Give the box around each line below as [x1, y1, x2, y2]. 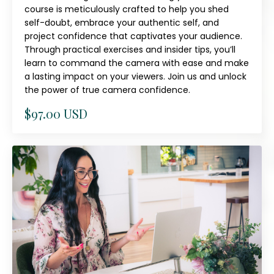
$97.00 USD [24, 105, 87, 122]
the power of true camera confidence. [24, 84, 190, 97]
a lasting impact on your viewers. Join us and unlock [24, 70, 246, 83]
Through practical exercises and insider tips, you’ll [24, 43, 235, 56]
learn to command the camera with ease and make [24, 57, 249, 70]
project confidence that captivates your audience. [24, 30, 242, 43]
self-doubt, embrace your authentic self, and [24, 17, 219, 29]
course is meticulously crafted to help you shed [24, 3, 229, 16]
